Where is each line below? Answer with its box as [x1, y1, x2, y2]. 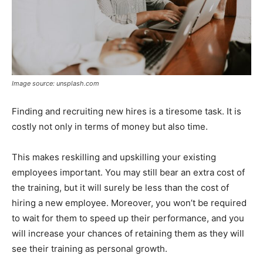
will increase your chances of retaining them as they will [12, 227, 244, 239]
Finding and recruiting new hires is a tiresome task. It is [12, 105, 241, 117]
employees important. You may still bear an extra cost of [12, 166, 245, 178]
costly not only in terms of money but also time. [12, 120, 208, 132]
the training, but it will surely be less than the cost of [12, 181, 229, 193]
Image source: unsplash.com [12, 79, 99, 87]
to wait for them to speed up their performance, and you [12, 212, 244, 224]
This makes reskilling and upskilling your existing [12, 151, 216, 163]
